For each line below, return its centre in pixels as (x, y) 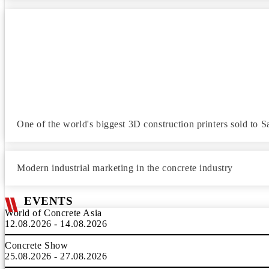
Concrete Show (37, 245)
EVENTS (49, 201)
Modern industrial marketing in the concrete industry (125, 168)
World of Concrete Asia (53, 213)
